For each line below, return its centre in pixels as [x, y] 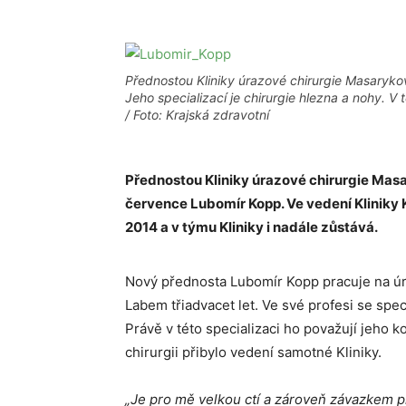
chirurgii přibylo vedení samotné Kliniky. [253, 352]
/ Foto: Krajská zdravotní [197, 115]
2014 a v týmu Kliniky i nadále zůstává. [251, 227]
